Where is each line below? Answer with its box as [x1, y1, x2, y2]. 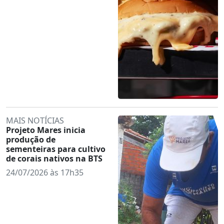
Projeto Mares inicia [6, 124, 85, 135]
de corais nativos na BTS [6, 152, 102, 164]
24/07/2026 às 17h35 [6, 166, 83, 178]
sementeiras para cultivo [6, 143, 105, 154]
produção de [6, 133, 55, 145]
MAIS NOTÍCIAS [6, 114, 64, 126]
